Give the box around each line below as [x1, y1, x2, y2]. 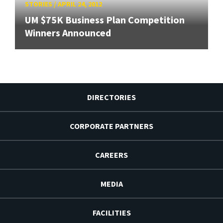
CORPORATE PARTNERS [70, 121, 153, 131]
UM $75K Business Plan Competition [25, 13, 185, 26]
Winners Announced [25, 26, 111, 39]
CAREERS [95, 150, 128, 160]
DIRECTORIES [87, 92, 136, 103]
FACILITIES [92, 208, 131, 218]
